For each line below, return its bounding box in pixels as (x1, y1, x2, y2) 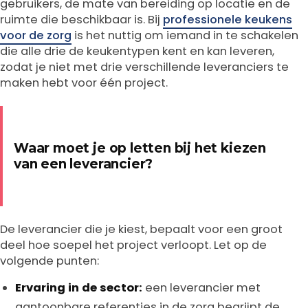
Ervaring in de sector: (15, 280, 142, 296)
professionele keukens (163, 12, 292, 27)
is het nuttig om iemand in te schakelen (71, 27, 298, 43)
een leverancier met (142, 280, 261, 296)
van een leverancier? (14, 156, 153, 172)
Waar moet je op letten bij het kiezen (14, 140, 266, 156)
